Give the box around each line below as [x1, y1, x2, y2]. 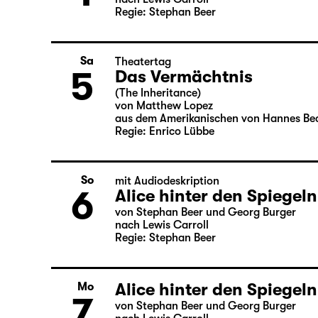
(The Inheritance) [115, 145, 201, 158]
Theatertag [115, 114, 171, 126]
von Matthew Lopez [115, 158, 213, 170]
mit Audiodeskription [115, 233, 219, 246]
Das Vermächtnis [115, 125, 253, 145]
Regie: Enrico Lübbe [115, 183, 214, 196]
